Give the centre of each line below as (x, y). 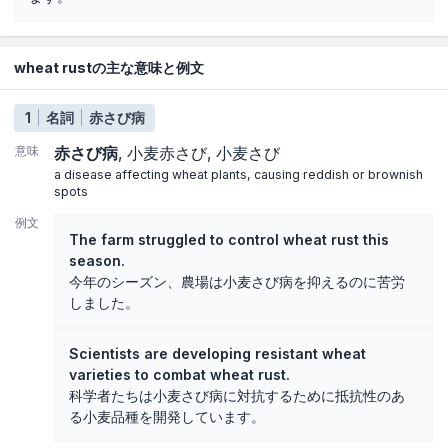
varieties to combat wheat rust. (179, 375)
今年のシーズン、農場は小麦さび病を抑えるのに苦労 (237, 282)
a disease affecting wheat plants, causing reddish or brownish (238, 175)
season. (97, 261)
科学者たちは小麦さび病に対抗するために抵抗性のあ (237, 396)
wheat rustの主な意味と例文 (109, 68)
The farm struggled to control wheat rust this (229, 240)
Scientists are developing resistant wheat (217, 354)
